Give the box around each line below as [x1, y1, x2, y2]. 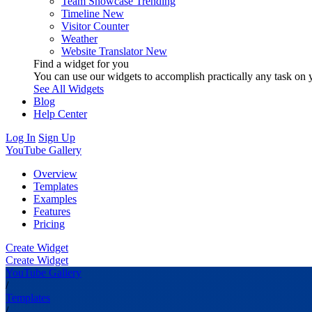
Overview [33, 167, 77, 180]
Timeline [61, 7, 100, 19]
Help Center [33, 107, 87, 120]
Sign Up [38, 131, 75, 143]
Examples [33, 192, 77, 205]
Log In [6, 131, 36, 143]
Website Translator [61, 45, 143, 57]
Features [33, 205, 70, 217]
